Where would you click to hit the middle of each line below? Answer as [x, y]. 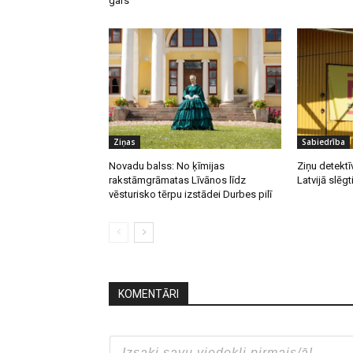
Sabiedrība [323, 141]
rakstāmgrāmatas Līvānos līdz [177, 180]
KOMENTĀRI [149, 294]
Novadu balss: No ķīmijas [167, 165]
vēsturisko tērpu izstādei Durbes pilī [190, 194]
